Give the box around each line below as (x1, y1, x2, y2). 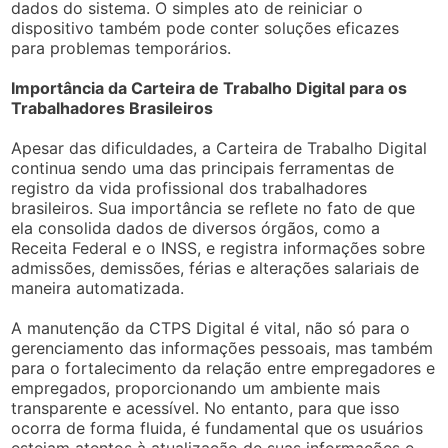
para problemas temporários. (11, 37, 232, 58)
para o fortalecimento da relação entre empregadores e (11, 357, 436, 378)
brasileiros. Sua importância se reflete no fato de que (11, 197, 416, 218)
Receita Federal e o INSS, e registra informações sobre (11, 237, 426, 258)
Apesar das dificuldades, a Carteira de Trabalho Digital (11, 137, 428, 158)
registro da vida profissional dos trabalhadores (11, 177, 368, 198)
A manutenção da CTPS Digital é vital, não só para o (11, 317, 411, 338)
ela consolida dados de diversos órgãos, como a (11, 217, 381, 238)
